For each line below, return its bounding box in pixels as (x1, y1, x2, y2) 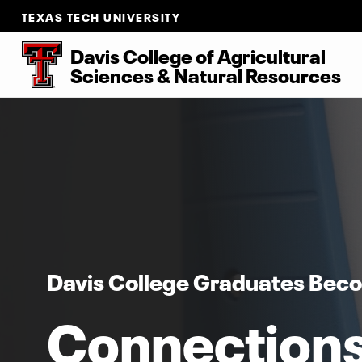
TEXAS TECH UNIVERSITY (21, 7, 181, 24)
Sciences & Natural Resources (69, 60, 341, 88)
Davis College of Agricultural (69, 40, 326, 69)
